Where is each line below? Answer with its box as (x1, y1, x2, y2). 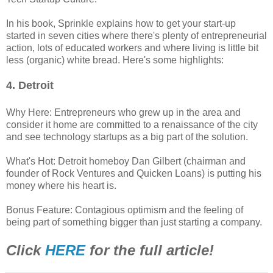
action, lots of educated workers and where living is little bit (6, 42, 258, 53)
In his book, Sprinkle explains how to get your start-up (6, 18, 236, 29)
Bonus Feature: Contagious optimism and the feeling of (6, 204, 243, 215)
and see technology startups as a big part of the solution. (6, 131, 248, 142)
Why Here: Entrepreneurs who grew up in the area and (6, 107, 241, 118)
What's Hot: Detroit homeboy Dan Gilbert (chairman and (6, 155, 246, 166)
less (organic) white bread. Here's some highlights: (6, 54, 224, 65)
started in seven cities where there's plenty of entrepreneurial (6, 30, 267, 41)
